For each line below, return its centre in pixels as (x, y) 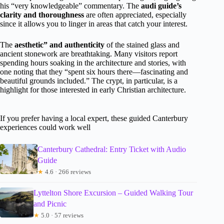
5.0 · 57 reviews (62, 215)
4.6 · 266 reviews (67, 172)
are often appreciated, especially (135, 15)
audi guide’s (161, 6)
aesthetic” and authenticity (59, 45)
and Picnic (50, 204)
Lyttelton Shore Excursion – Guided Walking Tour (113, 193)
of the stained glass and (142, 45)
